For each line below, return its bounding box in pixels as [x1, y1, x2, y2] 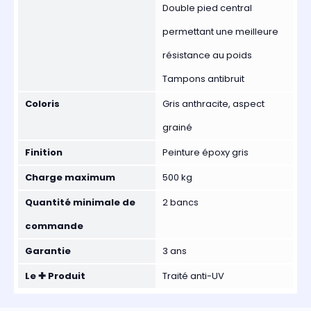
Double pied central [162, 1, 252, 15]
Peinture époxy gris [162, 146, 249, 160]
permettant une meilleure [162, 25, 278, 39]
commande [25, 219, 83, 233]
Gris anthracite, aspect [162, 97, 264, 111]
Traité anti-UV [162, 269, 224, 283]
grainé [162, 121, 192, 135]
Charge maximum [25, 171, 115, 185]
